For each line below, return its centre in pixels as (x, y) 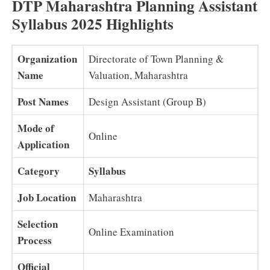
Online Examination (131, 231)
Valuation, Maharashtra (138, 75)
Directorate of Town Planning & (156, 58)
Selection (38, 224)
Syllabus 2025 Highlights (93, 24)
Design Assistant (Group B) (147, 101)
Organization (47, 58)
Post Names (43, 101)
